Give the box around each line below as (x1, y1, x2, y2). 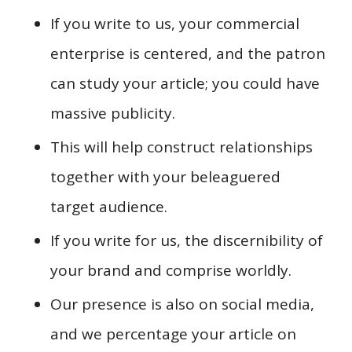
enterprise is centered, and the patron (49, 42, 325, 64)
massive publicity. (49, 102, 175, 123)
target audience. (49, 196, 167, 217)
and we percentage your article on (49, 323, 296, 344)
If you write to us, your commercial (49, 13, 299, 34)
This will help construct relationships (49, 136, 313, 157)
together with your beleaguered (49, 166, 280, 187)
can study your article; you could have (49, 72, 320, 93)
